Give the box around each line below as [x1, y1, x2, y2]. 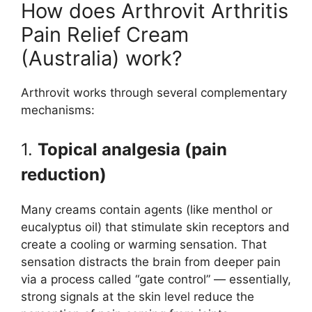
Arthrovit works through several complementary [21, 86, 287, 100]
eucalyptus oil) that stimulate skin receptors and [21, 219, 290, 234]
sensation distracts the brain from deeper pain [21, 254, 281, 269]
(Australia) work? [21, 46, 182, 71]
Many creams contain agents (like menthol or [21, 202, 272, 217]
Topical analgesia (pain [38, 139, 227, 159]
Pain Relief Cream [21, 22, 189, 47]
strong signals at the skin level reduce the [21, 289, 254, 304]
